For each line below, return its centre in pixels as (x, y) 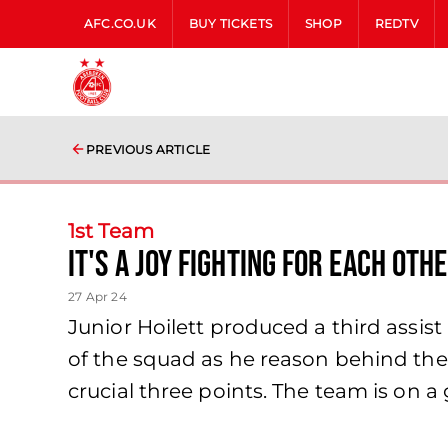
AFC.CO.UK (120, 23)
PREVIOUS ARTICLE (148, 149)
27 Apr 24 (97, 296)
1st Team (111, 231)
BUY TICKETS (230, 23)
